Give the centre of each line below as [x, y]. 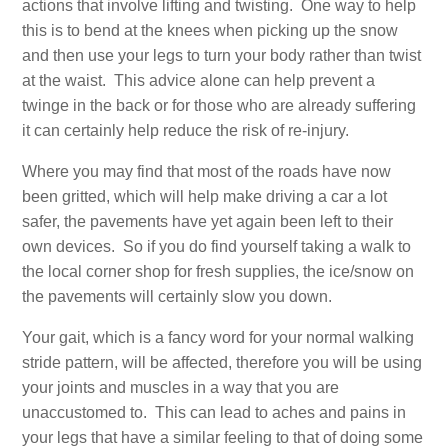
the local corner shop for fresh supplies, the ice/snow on [218, 271]
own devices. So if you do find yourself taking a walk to [217, 246]
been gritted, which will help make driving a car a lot [205, 196]
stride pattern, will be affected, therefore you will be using [222, 362]
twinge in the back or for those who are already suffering [219, 105]
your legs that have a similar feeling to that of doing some [223, 437]
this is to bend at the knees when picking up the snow [210, 30]
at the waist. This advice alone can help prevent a [199, 80]
